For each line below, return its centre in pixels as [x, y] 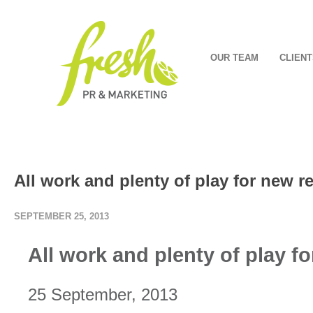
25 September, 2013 [103, 294]
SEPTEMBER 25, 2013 [61, 216]
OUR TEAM [234, 58]
